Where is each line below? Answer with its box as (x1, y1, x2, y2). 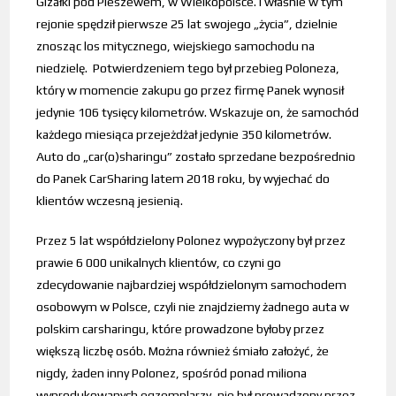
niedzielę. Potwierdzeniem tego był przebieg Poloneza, (36, 60, 340, 75)
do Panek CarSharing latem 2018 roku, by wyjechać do (36, 171, 331, 186)
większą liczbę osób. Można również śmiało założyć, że (36, 343, 330, 358)
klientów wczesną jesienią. (36, 193, 184, 208)
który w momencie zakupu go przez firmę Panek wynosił (36, 82, 345, 97)
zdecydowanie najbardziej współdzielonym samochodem (36, 277, 347, 292)
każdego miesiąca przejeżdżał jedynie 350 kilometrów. (36, 126, 332, 141)
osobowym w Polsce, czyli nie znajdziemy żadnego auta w (36, 299, 350, 314)
